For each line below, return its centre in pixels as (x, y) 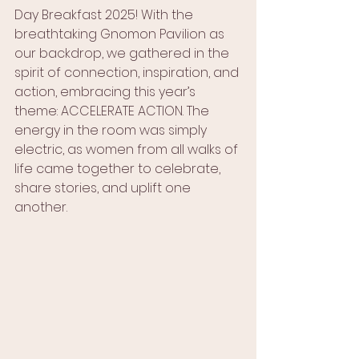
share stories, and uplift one (104, 188)
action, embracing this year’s (107, 92)
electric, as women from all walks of (128, 149)
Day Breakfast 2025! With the (105, 15)
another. (41, 207)
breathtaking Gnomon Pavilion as (121, 34)
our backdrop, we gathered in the (123, 53)
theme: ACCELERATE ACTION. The (113, 111)
